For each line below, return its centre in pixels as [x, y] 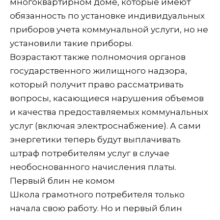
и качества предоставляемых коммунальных [109, 112]
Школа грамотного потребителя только [97, 194]
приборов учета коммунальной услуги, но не [109, 29]
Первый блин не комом [62, 180]
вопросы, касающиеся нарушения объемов [107, 98]
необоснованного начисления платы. [93, 167]
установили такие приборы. [71, 43]
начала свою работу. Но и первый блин [96, 208]
